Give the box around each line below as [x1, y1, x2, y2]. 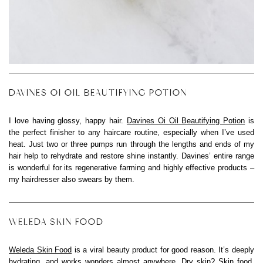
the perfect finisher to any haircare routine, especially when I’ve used [9, 128, 254, 137]
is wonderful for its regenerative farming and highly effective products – [9, 163, 254, 173]
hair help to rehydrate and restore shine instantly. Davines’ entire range [9, 151, 254, 161]
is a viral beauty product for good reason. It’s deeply [72, 245, 255, 255]
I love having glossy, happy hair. [9, 116, 127, 126]
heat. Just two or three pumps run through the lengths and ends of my [9, 140, 254, 149]
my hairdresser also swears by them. [9, 175, 134, 184]
